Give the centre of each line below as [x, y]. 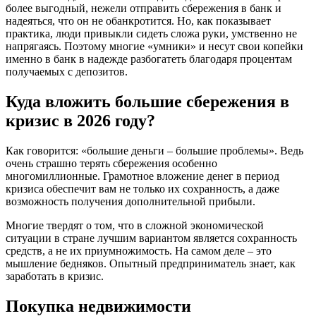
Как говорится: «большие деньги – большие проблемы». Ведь [154, 151]
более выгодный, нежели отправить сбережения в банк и [144, 8]
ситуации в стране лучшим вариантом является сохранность [151, 238]
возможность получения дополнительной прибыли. [130, 202]
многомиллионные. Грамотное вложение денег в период [142, 176]
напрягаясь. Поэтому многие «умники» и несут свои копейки [154, 47]
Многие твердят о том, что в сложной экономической [135, 226]
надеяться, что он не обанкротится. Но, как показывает [138, 21]
